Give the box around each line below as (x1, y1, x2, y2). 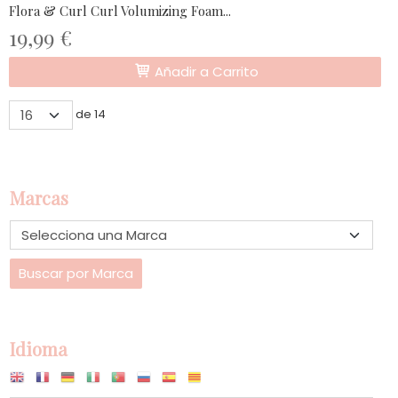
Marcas (10, 186, 68, 211)
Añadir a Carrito (150, 62, 259, 82)
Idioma (10, 337, 68, 362)
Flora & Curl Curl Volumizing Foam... (9, 2, 231, 20)
